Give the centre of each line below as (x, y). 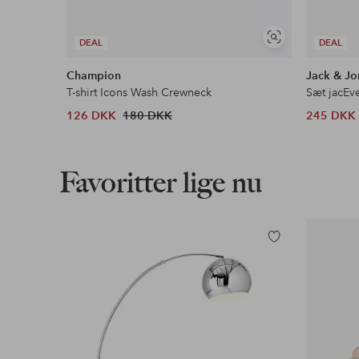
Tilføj (276, 244)
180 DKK (148, 116)
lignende (293, 57)
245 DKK (331, 116)
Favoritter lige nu (160, 183)
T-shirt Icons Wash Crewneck (139, 93)
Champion (94, 76)
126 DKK (92, 116)
